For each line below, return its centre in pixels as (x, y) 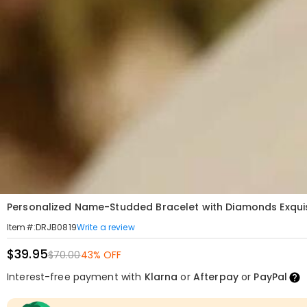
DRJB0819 (56, 227)
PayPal (271, 277)
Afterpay (216, 277)
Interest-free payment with (76, 277)
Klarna (161, 277)
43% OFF (101, 255)
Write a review (106, 227)
